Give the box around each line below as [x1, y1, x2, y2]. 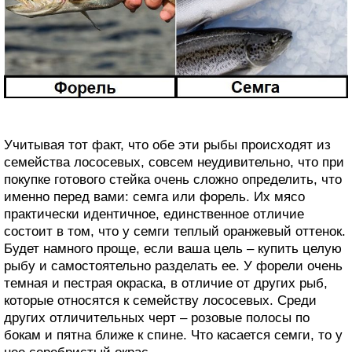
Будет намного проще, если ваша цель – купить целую [4, 241, 342, 256]
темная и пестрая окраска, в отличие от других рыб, [4, 276, 328, 291]
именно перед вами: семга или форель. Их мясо [4, 189, 305, 204]
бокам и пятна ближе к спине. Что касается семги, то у [4, 328, 343, 343]
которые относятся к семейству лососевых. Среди [4, 293, 317, 308]
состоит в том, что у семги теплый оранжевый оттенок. [4, 224, 346, 239]
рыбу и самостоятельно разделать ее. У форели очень [4, 258, 343, 273]
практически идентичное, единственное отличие [4, 207, 304, 222]
